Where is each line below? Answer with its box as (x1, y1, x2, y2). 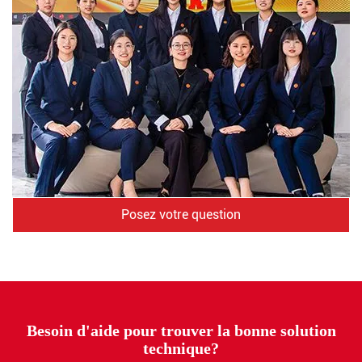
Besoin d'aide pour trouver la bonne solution (26, 321, 336, 339)
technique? (143, 339, 219, 357)
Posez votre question (121, 206, 241, 222)
